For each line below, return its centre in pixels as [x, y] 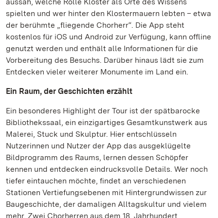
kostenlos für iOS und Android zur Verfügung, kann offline [109, 37]
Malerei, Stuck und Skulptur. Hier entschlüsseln [91, 134]
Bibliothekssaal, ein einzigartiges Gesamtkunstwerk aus [107, 122]
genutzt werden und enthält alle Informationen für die [102, 48]
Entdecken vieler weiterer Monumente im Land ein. [97, 72]
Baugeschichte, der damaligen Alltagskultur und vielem [106, 204]
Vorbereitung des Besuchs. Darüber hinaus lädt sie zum [105, 60]
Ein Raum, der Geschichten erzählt [69, 91]
